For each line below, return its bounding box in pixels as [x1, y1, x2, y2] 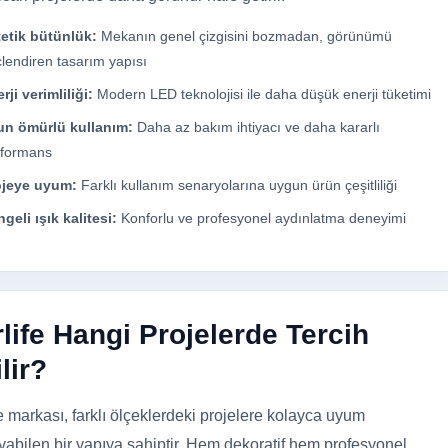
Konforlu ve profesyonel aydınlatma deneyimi [117, 210, 406, 227]
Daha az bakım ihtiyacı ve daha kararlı [133, 119, 380, 136]
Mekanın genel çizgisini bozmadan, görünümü [97, 28, 392, 45]
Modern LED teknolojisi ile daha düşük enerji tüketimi [93, 86, 431, 103]
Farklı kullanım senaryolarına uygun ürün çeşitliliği [77, 177, 397, 194]
